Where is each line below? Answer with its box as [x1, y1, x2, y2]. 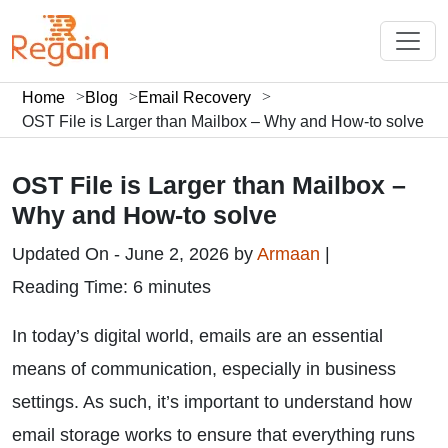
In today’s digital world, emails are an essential [12, 326, 383, 346]
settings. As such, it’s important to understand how [12, 392, 412, 412]
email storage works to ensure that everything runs [12, 425, 415, 445]
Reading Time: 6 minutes [12, 277, 211, 297]
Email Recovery [138, 89, 251, 106]
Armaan [257, 244, 325, 264]
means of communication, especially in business [12, 359, 396, 379]
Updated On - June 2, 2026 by [12, 244, 257, 264]
